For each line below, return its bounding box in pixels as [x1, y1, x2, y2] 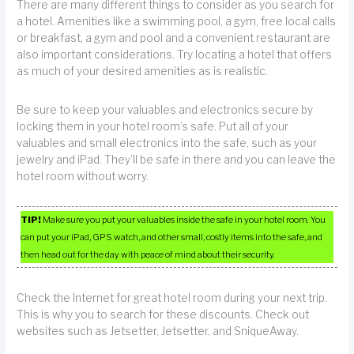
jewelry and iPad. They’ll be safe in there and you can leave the [17, 153, 337, 166]
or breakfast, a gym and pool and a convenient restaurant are [17, 32, 331, 45]
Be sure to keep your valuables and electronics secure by [17, 103, 314, 116]
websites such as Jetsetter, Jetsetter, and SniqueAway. [17, 324, 299, 337]
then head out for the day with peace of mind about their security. [21, 249, 276, 261]
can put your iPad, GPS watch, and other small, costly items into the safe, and [21, 232, 323, 243]
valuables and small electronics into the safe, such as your [17, 136, 318, 149]
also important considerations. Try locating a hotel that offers [17, 48, 333, 62]
